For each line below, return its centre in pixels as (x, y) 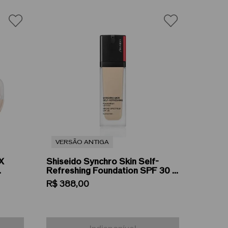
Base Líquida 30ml (83, 180)
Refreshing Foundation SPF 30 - (111, 171)
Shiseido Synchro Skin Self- (103, 162)
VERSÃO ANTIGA (82, 142)
